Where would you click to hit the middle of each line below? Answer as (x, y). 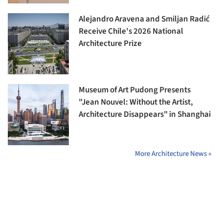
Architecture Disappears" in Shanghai (145, 115)
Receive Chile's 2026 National (131, 32)
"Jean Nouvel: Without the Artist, (136, 102)
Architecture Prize (110, 44)
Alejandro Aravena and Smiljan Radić (144, 19)
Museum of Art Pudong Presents (135, 90)
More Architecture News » (173, 154)
